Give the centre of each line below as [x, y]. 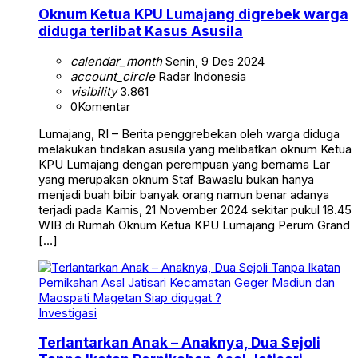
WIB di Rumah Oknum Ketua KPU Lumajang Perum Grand [194, 225]
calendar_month [116, 61]
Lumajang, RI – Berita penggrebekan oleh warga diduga [189, 133]
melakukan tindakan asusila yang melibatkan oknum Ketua [195, 149]
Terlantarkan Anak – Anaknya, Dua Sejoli [179, 343]
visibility [93, 91]
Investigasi [68, 312]
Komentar [104, 106]
